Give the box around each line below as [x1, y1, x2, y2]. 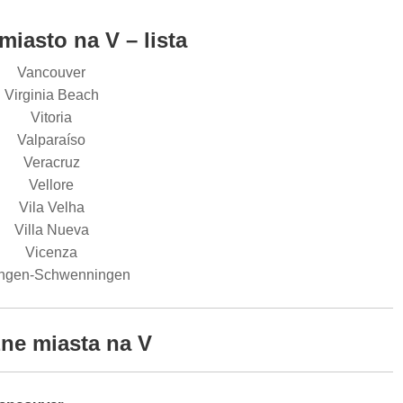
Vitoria [31, 110, 72, 125]
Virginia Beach [4, 87, 99, 103]
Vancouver [17, 65, 85, 80]
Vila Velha [18, 200, 85, 215]
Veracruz [22, 155, 80, 170]
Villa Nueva [13, 222, 89, 237]
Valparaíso [17, 132, 85, 148]
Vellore [29, 177, 74, 193]
